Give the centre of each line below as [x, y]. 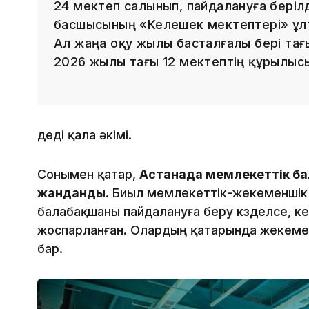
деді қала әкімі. [84, 135]
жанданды [71, 193]
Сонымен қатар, [88, 175]
